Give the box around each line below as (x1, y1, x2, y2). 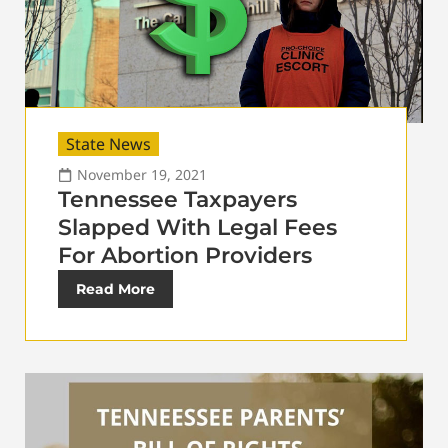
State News (66, 132, 151, 155)
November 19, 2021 (77, 164, 207, 184)
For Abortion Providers (58, 241, 312, 269)
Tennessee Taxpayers (58, 185, 297, 213)
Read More (76, 279, 155, 298)
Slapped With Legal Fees (58, 213, 337, 241)
